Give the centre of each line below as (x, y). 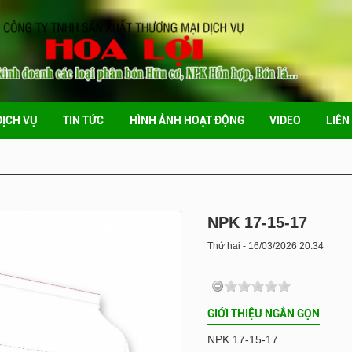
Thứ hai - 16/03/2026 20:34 (266, 246)
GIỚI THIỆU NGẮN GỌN (264, 313)
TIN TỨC (84, 120)
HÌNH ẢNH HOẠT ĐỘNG (187, 120)
